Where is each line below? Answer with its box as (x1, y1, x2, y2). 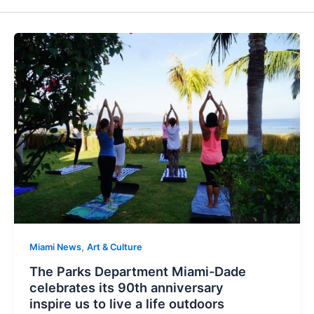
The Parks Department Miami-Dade (29, 264, 246, 280)
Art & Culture (86, 242, 142, 253)
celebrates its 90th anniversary (29, 280, 224, 296)
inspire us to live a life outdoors (29, 296, 224, 312)
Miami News (29, 242, 81, 253)
